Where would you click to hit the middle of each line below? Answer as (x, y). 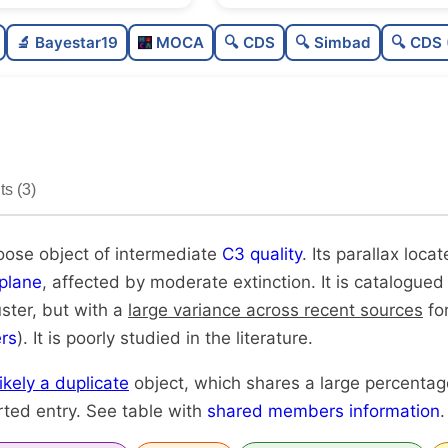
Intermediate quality (328, 114)
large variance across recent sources (275, 310)
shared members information (323, 411)
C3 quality (262, 254)
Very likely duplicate (328, 217)
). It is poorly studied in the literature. (165, 338)
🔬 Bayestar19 (66, 42)
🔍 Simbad (333, 42)
